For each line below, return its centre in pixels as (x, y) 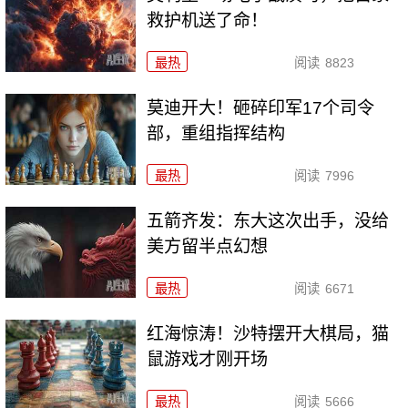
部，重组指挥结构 (216, 133)
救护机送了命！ (208, 21)
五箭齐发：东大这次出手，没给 (268, 220)
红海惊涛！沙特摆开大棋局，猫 (268, 333)
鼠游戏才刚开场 (208, 359)
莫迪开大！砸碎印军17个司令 (261, 107)
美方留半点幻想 (208, 246)
